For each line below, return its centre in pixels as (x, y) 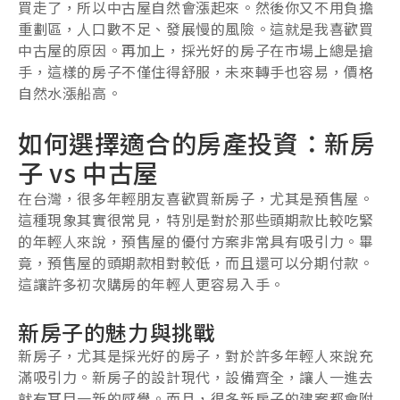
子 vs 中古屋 (88, 172)
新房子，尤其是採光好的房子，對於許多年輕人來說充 (196, 355)
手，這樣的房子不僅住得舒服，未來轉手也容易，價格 (196, 71)
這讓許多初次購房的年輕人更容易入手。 (151, 283)
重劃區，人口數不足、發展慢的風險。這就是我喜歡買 (196, 28)
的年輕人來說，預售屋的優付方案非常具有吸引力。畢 (196, 241)
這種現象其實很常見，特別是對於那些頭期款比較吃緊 (196, 219)
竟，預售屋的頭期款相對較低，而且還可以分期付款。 (196, 262)
